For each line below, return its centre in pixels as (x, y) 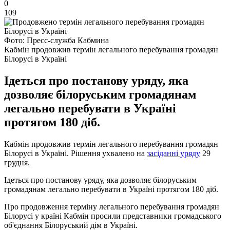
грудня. (17, 162)
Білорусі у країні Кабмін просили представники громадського (113, 216)
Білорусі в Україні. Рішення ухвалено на (75, 153)
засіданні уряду (174, 153)
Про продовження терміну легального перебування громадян (112, 206)
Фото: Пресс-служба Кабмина (56, 40)
